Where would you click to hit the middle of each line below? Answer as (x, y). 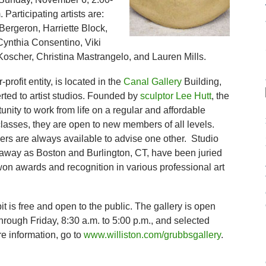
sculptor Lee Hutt (175, 96)
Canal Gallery (152, 82)
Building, (201, 82)
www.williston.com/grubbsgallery (152, 235)
